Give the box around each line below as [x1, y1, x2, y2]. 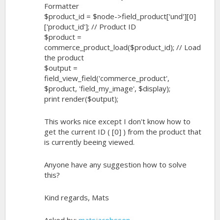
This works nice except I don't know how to [44, 116, 191, 126]
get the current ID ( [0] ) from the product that [44, 127, 201, 137]
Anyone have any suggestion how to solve [44, 160, 187, 169]
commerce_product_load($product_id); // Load [44, 42, 201, 52]
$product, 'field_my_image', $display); [44, 83, 170, 93]
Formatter [44, 1, 79, 11]
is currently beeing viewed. [44, 137, 135, 147]
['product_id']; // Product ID [44, 22, 136, 31]
